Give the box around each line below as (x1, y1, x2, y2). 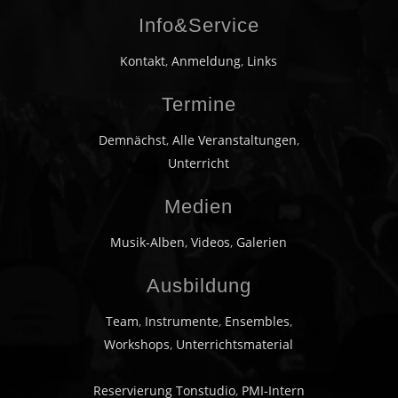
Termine (161, 93, 236, 115)
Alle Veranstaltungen (171, 131, 297, 148)
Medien (164, 195, 234, 218)
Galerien (236, 234, 288, 251)
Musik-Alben (110, 234, 186, 251)
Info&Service (138, 14, 259, 36)
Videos (191, 234, 231, 251)
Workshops (104, 336, 171, 353)
